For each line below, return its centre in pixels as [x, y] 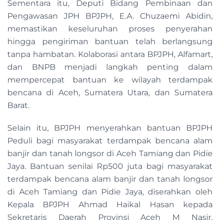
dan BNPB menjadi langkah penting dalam [110, 67]
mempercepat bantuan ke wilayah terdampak [110, 80]
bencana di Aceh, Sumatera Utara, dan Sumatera [110, 93]
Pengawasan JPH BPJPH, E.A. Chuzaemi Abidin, [110, 16]
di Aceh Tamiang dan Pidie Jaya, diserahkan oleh [110, 192]
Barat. [18, 106]
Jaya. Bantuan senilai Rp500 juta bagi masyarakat [110, 166]
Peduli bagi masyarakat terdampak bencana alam [110, 141]
